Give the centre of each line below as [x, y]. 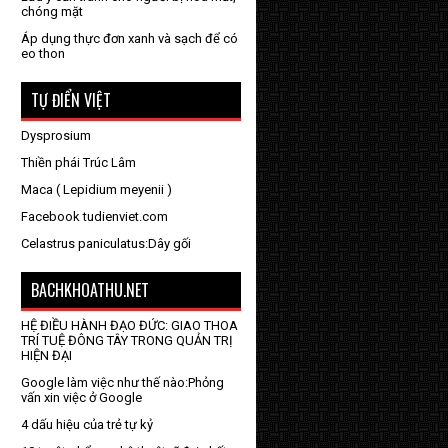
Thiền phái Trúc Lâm [78, 162]
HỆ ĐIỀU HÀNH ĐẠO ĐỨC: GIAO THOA [129, 325]
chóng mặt [52, 11]
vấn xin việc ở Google [81, 397]
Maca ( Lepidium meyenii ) [96, 189]
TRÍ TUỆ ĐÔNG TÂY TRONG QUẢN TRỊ [127, 340]
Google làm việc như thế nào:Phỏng [122, 382]
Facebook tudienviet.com [94, 216]
